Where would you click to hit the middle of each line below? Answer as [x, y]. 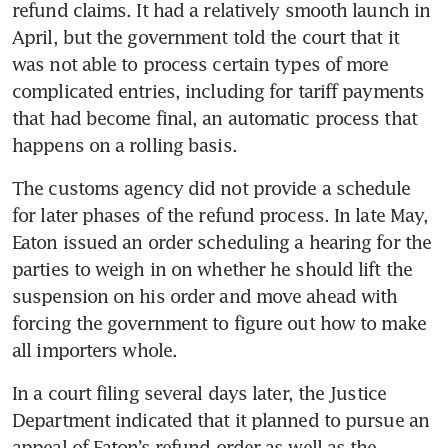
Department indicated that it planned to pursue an [220, 420]
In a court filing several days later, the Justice [199, 393]
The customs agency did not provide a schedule [211, 188]
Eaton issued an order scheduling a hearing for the [222, 242]
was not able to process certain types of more [200, 64]
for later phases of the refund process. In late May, [220, 215]
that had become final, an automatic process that [214, 118]
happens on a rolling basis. [124, 145]
